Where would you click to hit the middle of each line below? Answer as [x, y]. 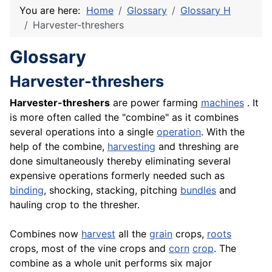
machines [223, 103]
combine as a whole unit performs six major [111, 263]
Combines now [46, 234]
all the [132, 234]
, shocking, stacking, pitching [112, 190]
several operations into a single [83, 132]
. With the [223, 132]
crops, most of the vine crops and [89, 249]
